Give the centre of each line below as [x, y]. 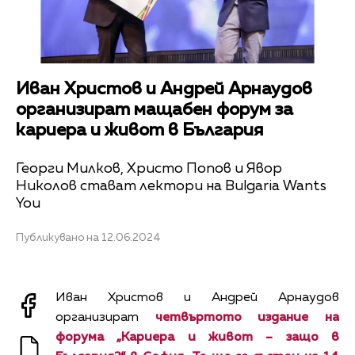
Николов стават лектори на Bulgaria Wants [171, 186]
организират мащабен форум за [155, 111]
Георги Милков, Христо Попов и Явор [149, 168]
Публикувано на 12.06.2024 [88, 238]
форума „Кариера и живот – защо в [197, 337]
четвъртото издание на [247, 317]
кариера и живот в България [140, 131]
